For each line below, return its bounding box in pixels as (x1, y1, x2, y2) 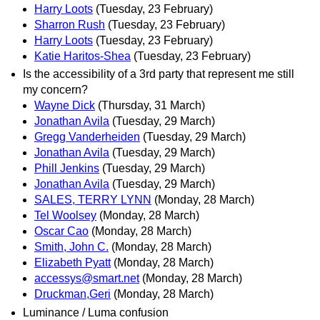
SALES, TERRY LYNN (34, 194, 151, 206)
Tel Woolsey (34, 209, 96, 222)
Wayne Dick (34, 99, 95, 112)
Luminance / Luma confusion (23, 306, 169, 319)
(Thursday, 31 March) (98, 99, 205, 112)
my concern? (23, 84, 88, 96)
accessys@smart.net (34, 272, 139, 285)
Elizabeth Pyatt (34, 256, 111, 269)
